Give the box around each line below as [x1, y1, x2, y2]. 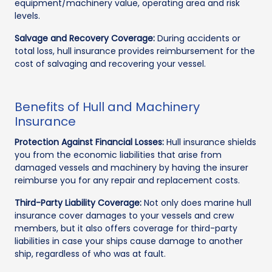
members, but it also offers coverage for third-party [15, 222, 237, 235]
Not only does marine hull [141, 197, 251, 209]
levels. [15, 10, 40, 22]
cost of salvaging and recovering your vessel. [15, 58, 206, 70]
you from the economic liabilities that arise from [15, 149, 222, 161]
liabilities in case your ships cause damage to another [15, 235, 243, 248]
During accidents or [155, 32, 240, 45]
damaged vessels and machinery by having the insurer [15, 161, 248, 174]
